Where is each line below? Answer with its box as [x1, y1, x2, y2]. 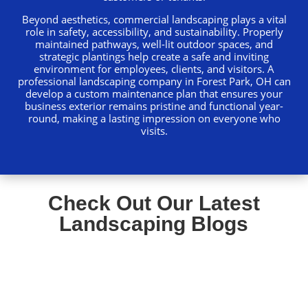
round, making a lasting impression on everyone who [27, 111, 280, 125]
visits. [140, 123, 168, 137]
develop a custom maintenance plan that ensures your [25, 86, 283, 100]
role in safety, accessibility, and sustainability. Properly [25, 24, 283, 38]
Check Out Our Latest [47, 191, 260, 214]
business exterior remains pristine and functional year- [25, 98, 283, 113]
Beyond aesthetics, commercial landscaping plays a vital [21, 12, 287, 26]
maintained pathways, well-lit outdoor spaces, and [35, 36, 273, 51]
